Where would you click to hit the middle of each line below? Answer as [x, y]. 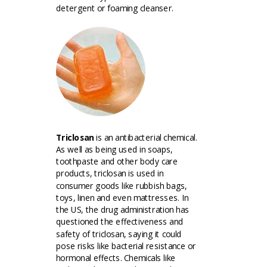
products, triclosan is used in [110, 173]
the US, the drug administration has [123, 209]
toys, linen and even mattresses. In [122, 198]
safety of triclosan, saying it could [119, 234]
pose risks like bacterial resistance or [126, 246]
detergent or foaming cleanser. [115, 8]
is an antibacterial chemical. [145, 137]
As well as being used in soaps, [114, 149]
